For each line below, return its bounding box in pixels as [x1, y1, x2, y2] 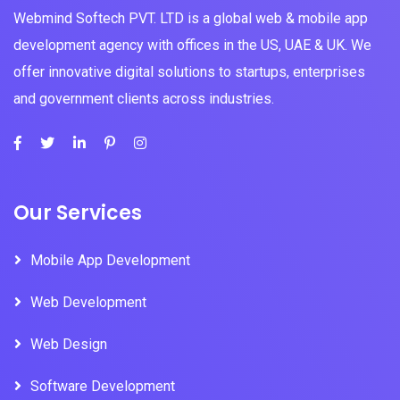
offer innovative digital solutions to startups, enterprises [13, 63, 365, 80]
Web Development [30, 294, 146, 311]
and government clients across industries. [13, 90, 274, 107]
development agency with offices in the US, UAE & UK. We [13, 37, 371, 54]
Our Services [13, 199, 142, 227]
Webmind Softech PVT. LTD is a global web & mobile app [13, 10, 368, 27]
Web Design [30, 336, 107, 353]
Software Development [30, 378, 175, 395]
